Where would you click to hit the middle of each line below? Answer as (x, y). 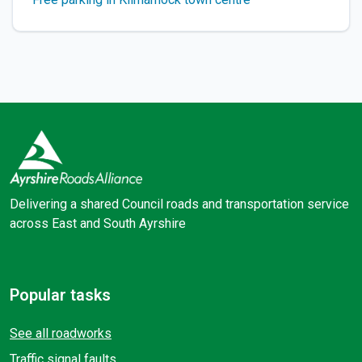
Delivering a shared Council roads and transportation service (179, 204)
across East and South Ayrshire (98, 224)
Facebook (85, 262)
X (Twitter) (135, 262)
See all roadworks (61, 334)
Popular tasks (60, 295)
